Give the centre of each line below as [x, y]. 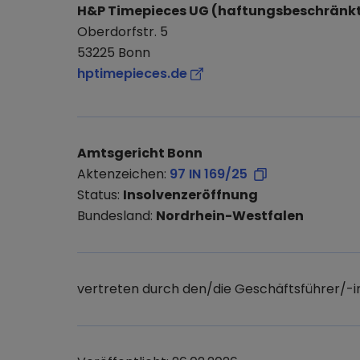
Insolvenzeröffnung [190, 195]
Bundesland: [117, 216]
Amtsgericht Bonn [140, 153]
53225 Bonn [114, 53]
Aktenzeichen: [122, 174]
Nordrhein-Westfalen [230, 216]
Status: [100, 195]
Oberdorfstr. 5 [123, 32]
